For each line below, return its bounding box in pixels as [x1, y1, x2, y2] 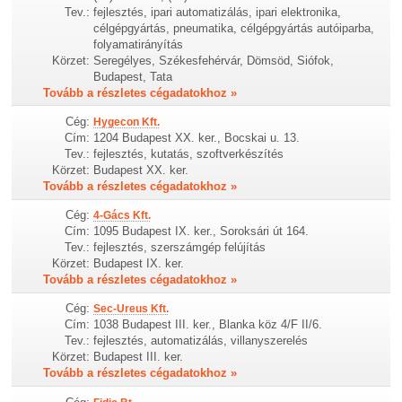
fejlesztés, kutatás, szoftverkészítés [93, 147, 284, 162]
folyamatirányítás [93, 38, 184, 51]
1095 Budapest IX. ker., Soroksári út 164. [93, 224, 310, 239]
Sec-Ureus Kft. [93, 302, 170, 316]
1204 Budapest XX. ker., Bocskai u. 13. [93, 131, 301, 145]
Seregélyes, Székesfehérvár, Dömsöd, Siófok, [93, 54, 335, 67]
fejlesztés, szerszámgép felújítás [93, 240, 267, 255]
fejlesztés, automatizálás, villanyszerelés [93, 334, 309, 348]
